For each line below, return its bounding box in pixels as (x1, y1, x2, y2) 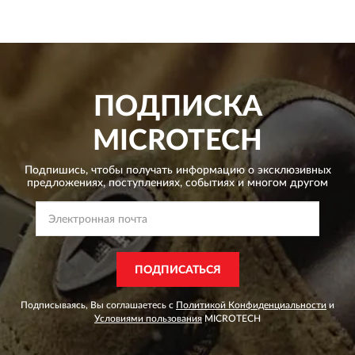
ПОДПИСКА (93, 92, 262, 121)
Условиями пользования (94, 313, 202, 323)
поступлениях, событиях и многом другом (105, 177, 328, 189)
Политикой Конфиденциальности (176, 300, 326, 310)
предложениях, (27, 177, 105, 189)
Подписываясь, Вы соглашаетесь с (21, 300, 176, 310)
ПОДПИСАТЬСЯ (134, 264, 221, 276)
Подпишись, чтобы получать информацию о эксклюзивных (24, 164, 331, 176)
